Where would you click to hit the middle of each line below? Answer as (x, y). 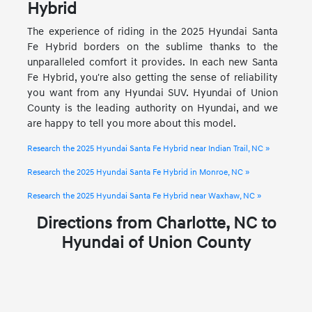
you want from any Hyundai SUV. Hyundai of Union (153, 93)
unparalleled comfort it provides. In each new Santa (153, 62)
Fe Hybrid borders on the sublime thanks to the (153, 47)
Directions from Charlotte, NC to (156, 223)
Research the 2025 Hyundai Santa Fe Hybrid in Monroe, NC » (139, 172)
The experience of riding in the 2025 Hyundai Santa (153, 31)
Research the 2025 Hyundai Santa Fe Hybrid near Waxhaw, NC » (145, 196)
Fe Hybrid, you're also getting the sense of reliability (153, 77)
